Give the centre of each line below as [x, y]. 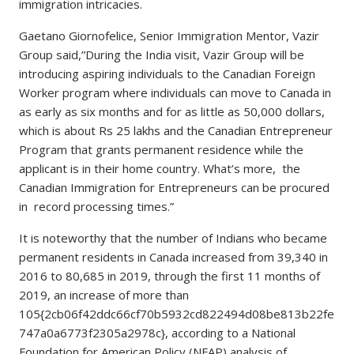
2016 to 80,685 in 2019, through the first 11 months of [170, 276]
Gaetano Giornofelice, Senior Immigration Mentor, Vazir [169, 36]
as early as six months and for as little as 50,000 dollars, [172, 111]
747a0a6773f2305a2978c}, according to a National [158, 333]
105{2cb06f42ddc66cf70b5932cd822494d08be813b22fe [177, 314]
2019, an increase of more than [104, 295]
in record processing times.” [97, 206]
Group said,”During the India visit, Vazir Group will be [162, 55]
